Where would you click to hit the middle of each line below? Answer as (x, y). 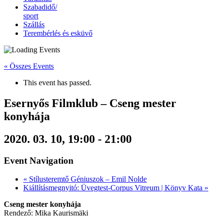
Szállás (34, 24)
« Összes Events (29, 66)
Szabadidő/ (40, 7)
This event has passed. (57, 83)
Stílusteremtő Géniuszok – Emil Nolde (87, 179)
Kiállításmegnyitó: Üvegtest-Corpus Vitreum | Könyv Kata (114, 188)
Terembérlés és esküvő (58, 33)
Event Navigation (39, 160)
